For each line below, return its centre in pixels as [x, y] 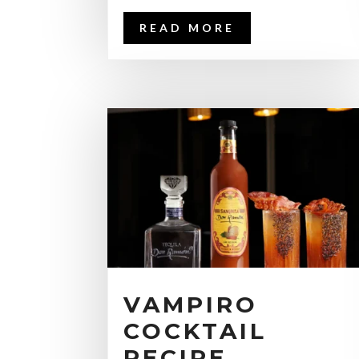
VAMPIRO [191, 304]
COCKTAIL [196, 331]
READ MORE [188, 28]
